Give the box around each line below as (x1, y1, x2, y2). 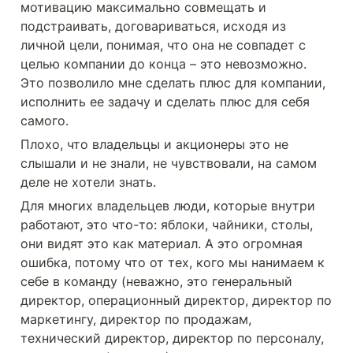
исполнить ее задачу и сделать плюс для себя (20, 94, 310, 110)
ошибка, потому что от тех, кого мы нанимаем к (20, 255, 325, 270)
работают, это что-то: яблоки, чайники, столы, (20, 217, 313, 232)
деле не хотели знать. (20, 174, 156, 190)
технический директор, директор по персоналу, (20, 330, 324, 346)
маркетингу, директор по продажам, (20, 311, 251, 327)
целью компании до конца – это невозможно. (20, 56, 307, 72)
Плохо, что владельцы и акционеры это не (20, 136, 288, 152)
